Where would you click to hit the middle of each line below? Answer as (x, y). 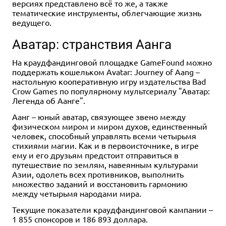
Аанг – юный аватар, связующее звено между (99, 117)
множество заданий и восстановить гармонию (100, 184)
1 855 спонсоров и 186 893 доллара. (80, 219)
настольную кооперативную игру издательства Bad (109, 81)
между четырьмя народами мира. (77, 193)
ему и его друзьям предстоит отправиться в (95, 155)
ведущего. (32, 22)
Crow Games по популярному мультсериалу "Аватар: (111, 91)
